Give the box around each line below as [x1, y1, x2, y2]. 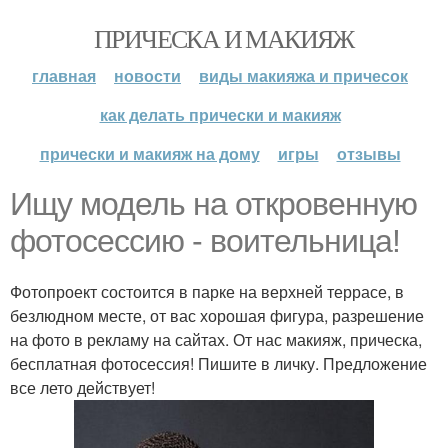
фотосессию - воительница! [10, 223, 400, 259]
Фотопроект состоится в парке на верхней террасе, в [10, 280, 404, 303]
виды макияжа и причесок [199, 64, 408, 87]
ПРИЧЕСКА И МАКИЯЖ [94, 21, 354, 55]
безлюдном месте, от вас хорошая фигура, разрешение [10, 304, 424, 327]
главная [32, 64, 96, 87]
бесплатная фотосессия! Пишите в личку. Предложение [10, 352, 427, 375]
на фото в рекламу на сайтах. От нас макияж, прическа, [10, 328, 422, 351]
